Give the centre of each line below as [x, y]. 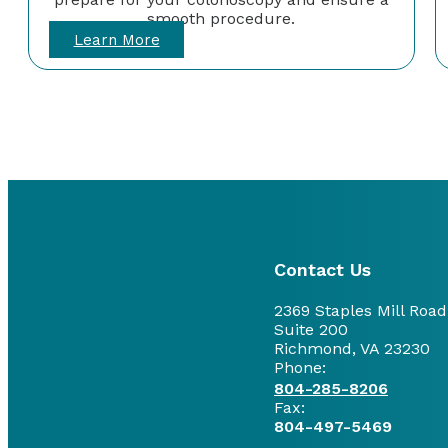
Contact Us [322, 269]
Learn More [116, 39]
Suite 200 [311, 329]
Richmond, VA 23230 [352, 348]
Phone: [300, 367]
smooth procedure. [221, 18]
